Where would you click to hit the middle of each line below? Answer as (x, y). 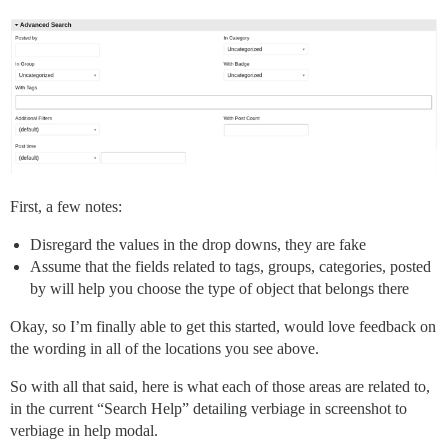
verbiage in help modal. (84, 431)
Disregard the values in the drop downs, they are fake (198, 245)
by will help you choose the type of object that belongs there (219, 289)
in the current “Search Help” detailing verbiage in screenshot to (208, 409)
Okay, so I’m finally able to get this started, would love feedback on (223, 327)
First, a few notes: (66, 207)
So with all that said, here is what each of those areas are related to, (220, 387)
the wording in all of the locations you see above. (164, 349)
